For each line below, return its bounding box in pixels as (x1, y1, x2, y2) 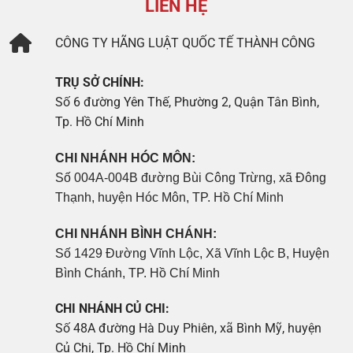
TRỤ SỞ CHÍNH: (55, 74, 145, 90)
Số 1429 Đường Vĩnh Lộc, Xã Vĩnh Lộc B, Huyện (55, 246, 330, 260)
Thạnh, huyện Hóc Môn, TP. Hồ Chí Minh (55, 190, 284, 204)
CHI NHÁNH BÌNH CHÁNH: (55, 226, 217, 240)
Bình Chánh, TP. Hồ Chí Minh (55, 266, 221, 280)
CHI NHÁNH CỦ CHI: (55, 301, 170, 317)
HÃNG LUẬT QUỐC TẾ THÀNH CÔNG (111, 35, 316, 51)
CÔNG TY (55, 35, 112, 51)
